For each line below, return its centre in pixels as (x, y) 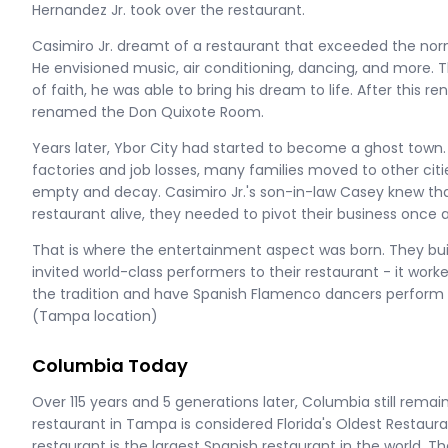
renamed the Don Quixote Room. (148, 111)
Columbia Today (110, 365)
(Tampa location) (95, 315)
